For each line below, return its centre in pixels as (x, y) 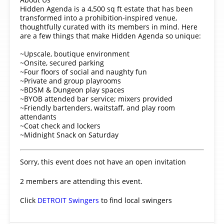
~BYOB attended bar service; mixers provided (96, 98)
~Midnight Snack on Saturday (69, 134)
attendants (38, 116)
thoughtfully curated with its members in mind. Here (109, 26)
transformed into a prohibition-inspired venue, (98, 17)
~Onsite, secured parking (62, 62)
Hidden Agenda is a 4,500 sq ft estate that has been (106, 8)
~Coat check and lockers (60, 125)
